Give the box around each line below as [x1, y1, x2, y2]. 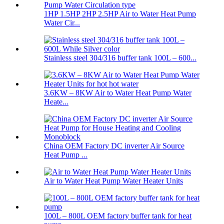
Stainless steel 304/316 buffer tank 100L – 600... [44, 53, 196, 62]
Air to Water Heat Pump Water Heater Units [44, 176, 183, 185]
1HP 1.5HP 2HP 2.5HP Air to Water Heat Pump [44, 9, 196, 18]
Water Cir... [44, 18, 80, 27]
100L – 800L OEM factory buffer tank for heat [44, 211, 191, 220]
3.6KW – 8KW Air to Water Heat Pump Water [44, 88, 191, 97]
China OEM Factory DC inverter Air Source [44, 141, 184, 150]
